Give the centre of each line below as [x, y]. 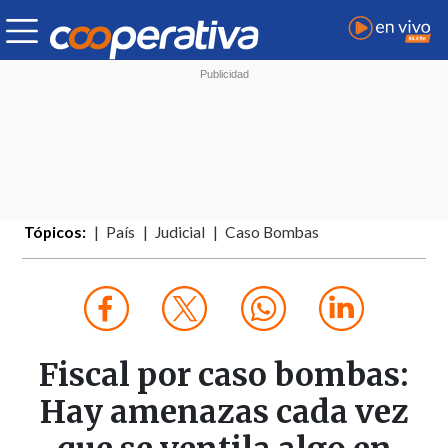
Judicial [180, 232]
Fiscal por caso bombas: [224, 375]
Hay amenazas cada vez [224, 412]
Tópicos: [55, 232]
